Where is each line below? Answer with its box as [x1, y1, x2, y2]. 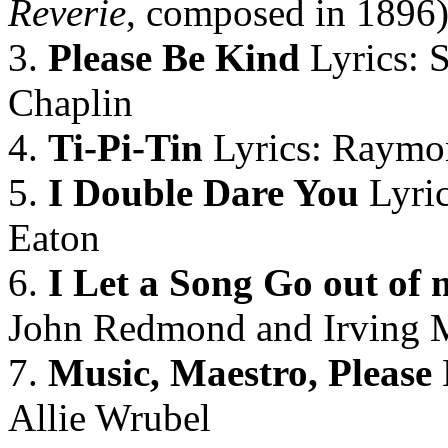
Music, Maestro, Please [48, 351, 432, 394]
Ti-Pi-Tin [48, 126, 203, 169]
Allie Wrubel [8, 396, 211, 439]
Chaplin [8, 81, 133, 124]
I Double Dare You [38, 171, 359, 214]
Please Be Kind [38, 36, 300, 79]
